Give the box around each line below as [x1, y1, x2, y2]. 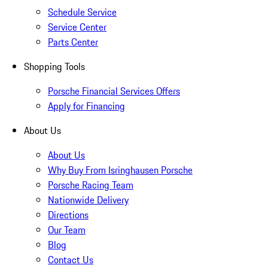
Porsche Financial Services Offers [48, 84, 180, 99]
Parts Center [48, 35, 98, 50]
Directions [48, 208, 89, 223]
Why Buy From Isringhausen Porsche [48, 163, 193, 178]
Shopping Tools [24, 59, 85, 74]
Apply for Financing [48, 99, 125, 114]
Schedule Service [48, 5, 117, 20]
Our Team [48, 223, 86, 237]
